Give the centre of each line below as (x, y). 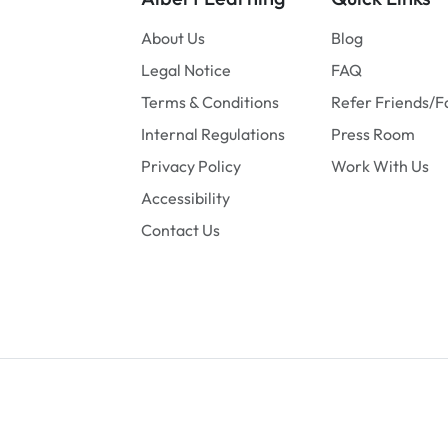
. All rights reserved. (309, 404)
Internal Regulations (213, 134)
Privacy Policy (191, 166)
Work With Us (380, 166)
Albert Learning (180, 404)
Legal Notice (186, 70)
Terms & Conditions (210, 102)
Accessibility (185, 198)
